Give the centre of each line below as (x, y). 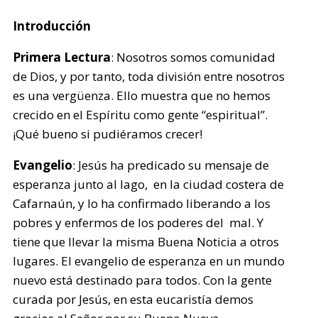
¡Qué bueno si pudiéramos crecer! (108, 134)
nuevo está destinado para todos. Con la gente (143, 280)
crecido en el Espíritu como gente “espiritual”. (141, 115)
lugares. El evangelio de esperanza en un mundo (149, 261)
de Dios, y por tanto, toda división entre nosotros (149, 76)
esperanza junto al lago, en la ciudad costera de (149, 184)
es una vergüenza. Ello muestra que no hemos (142, 95)
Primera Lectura (62, 57)
